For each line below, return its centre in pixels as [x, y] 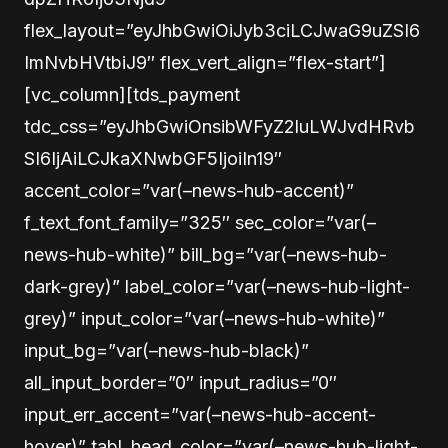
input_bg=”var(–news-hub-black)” [166, 350]
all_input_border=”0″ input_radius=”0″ [180, 382]
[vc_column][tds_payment [132, 94]
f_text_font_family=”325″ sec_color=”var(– [200, 222]
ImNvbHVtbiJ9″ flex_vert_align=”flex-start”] [205, 62]
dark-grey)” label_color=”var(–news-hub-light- [217, 286]
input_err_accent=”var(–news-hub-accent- [200, 414]
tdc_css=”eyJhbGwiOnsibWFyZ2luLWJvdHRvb [219, 126]
